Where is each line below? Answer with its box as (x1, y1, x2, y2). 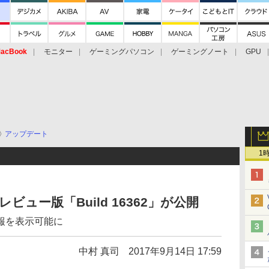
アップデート (5, 130, 48, 138)
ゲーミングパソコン (89, 47, 154, 56)
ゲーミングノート (171, 47, 229, 56)
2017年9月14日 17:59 (128, 246, 222, 256)
